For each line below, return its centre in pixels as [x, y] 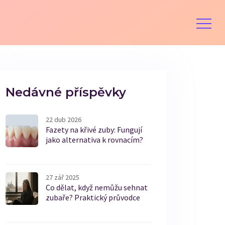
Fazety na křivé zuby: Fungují [94, 130]
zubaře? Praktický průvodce [93, 197]
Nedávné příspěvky [66, 92]
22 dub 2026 [64, 120]
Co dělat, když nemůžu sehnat [97, 187]
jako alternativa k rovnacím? [94, 140]
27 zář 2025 [63, 177]
